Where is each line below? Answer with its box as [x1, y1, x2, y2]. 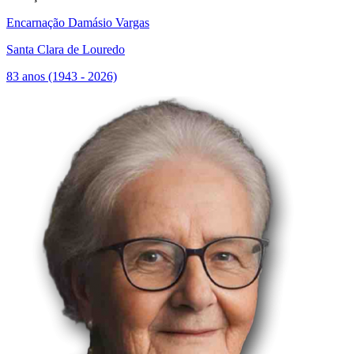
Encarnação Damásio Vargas [6, 16, 149, 29]
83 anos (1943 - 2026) [6, 70, 117, 83]
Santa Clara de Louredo [6, 43, 125, 56]
